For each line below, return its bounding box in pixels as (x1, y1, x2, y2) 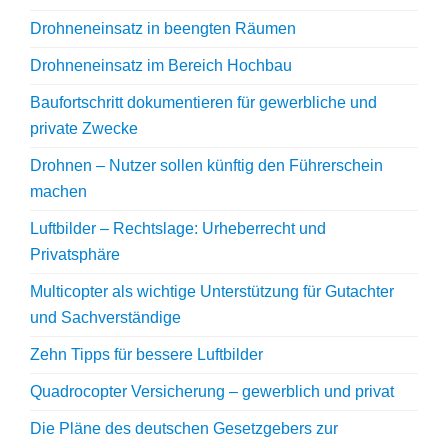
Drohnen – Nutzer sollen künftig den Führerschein (30, 157, 383, 174)
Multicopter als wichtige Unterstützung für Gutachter (30, 283, 394, 300)
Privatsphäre (30, 246, 120, 263)
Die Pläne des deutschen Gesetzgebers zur (30, 420, 338, 437)
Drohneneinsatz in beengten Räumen (30, 20, 296, 37)
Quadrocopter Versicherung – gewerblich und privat (30, 383, 394, 400)
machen (30, 183, 87, 200)
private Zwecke (30, 120, 138, 137)
